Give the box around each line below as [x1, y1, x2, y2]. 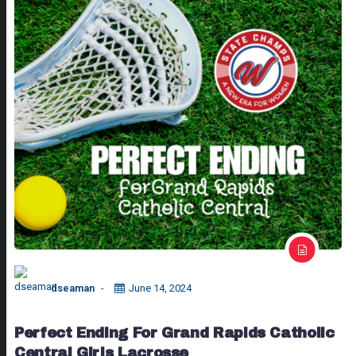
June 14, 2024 [129, 281, 192, 294]
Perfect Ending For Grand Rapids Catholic [14, 324, 335, 341]
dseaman [51, 281, 95, 294]
